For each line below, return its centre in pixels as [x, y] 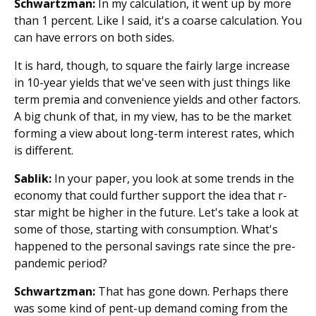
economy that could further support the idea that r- [151, 195]
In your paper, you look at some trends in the [173, 178]
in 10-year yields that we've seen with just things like [152, 83]
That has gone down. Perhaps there [192, 291]
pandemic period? [61, 263]
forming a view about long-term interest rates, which [154, 133]
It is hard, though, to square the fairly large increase [152, 66]
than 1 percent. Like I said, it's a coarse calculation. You [158, 20]
